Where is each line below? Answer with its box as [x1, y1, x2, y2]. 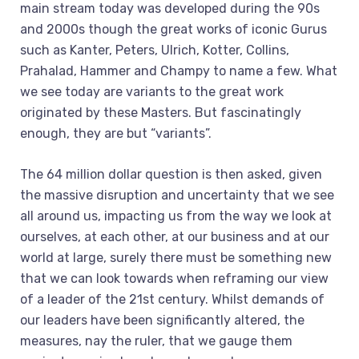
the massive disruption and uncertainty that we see [20, 188, 334, 203]
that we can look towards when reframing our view [20, 271, 329, 286]
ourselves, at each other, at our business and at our [20, 229, 329, 244]
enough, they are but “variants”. [20, 126, 212, 141]
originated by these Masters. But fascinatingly [20, 105, 301, 120]
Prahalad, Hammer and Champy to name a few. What [20, 63, 337, 79]
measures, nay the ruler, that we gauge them [20, 333, 292, 349]
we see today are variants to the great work [20, 84, 284, 99]
